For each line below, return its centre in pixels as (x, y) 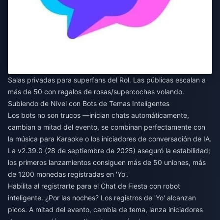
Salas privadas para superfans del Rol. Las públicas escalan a (107, 80)
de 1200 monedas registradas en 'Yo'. (68, 174)
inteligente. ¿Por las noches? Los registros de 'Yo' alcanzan (102, 197)
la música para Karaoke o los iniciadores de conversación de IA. (110, 138)
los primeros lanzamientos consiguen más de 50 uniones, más (107, 162)
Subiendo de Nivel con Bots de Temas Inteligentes (89, 103)
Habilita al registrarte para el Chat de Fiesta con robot (94, 186)
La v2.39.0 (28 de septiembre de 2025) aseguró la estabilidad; (109, 150)
